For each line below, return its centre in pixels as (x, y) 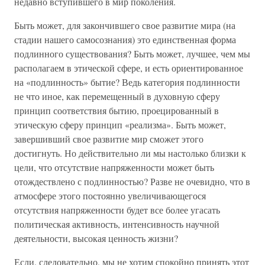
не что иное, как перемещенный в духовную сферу (117, 96)
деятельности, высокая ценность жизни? (96, 238)
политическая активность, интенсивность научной (117, 224)
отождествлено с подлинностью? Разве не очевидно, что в (132, 181)
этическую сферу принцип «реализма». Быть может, (120, 125)
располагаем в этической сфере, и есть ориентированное (129, 68)
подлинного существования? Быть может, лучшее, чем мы (132, 54)
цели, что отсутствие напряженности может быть (114, 167)
